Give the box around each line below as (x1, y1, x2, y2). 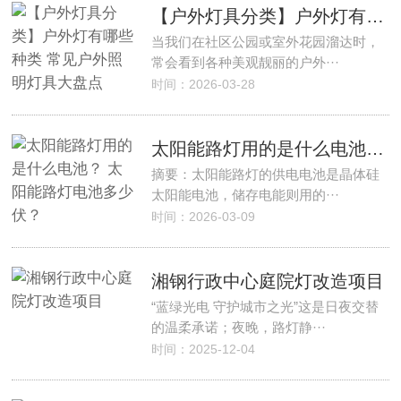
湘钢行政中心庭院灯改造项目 (150, 271, 384, 291)
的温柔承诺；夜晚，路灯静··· (150, 320, 326, 335)
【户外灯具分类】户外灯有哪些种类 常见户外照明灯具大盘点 (365, 6, 384, 26)
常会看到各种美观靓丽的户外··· (150, 55, 339, 70)
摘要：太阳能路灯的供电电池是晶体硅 (150, 166, 380, 182)
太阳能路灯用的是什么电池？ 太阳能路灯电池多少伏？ (365, 139, 384, 158)
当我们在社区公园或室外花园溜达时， (150, 34, 380, 49)
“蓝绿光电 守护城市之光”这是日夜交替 (150, 299, 379, 314)
